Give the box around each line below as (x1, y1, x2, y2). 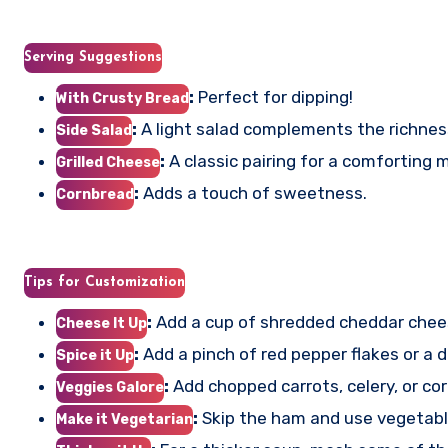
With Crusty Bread (56, 90, 189, 107)
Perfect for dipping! (194, 87, 353, 107)
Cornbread (56, 186, 134, 203)
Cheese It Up (56, 315, 147, 332)
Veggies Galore (56, 379, 164, 396)
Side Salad (56, 122, 132, 139)
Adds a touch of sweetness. (139, 183, 367, 203)
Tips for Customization (24, 275, 185, 290)
